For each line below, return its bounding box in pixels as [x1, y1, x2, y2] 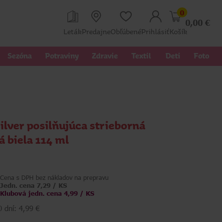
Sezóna [7, 52, 32, 60]
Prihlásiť [141, 27, 169, 36]
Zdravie [92, 52, 118, 60]
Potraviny [45, 52, 79, 60]
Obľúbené [111, 27, 141, 36]
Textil [131, 52, 153, 60]
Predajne [82, 27, 111, 36]
